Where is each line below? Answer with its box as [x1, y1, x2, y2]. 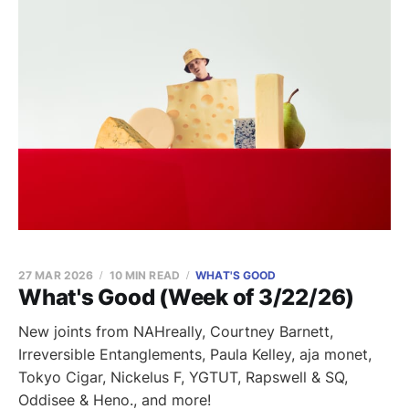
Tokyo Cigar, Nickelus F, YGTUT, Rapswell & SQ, [18, 368, 348, 386]
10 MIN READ [109, 268, 180, 282]
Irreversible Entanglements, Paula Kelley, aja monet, [18, 345, 372, 363]
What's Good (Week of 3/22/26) [18, 284, 355, 310]
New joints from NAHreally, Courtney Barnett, [18, 322, 333, 341]
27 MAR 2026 [18, 268, 94, 282]
